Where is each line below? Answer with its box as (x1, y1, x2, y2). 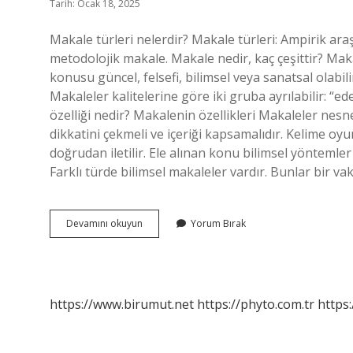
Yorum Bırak (191, 217, 246, 230)
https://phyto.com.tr (197, 295, 314, 313)
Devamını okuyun (66, 217, 143, 230)
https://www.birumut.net (50, 295, 194, 313)
